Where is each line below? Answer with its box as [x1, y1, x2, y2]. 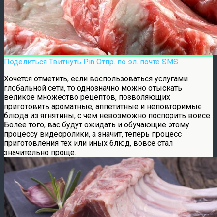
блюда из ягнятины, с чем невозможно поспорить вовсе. [4, 110, 212, 120]
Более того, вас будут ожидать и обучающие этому [4, 120, 189, 129]
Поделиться [4, 57, 47, 66]
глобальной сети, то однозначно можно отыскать [4, 83, 182, 93]
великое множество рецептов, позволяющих [4, 92, 170, 102]
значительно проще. [4, 147, 76, 157]
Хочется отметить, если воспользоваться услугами [4, 74, 188, 83]
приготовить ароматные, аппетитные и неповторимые [4, 101, 202, 111]
